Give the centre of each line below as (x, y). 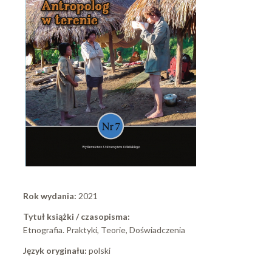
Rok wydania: (51, 196)
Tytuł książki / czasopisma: (77, 217)
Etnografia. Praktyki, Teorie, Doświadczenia (104, 230)
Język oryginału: (56, 251)
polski (100, 251)
